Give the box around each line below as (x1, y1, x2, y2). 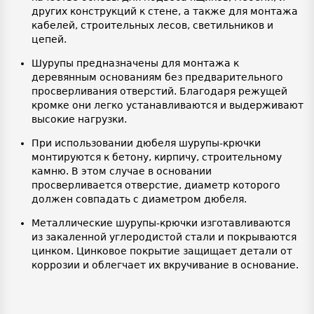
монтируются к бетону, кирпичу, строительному (32, 151, 282, 163)
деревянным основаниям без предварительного (32, 71, 283, 83)
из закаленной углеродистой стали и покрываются (32, 231, 296, 243)
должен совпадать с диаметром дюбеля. (32, 193, 247, 205)
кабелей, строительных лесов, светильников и (32, 20, 273, 32)
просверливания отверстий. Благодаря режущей (32, 86, 287, 97)
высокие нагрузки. (32, 114, 127, 125)
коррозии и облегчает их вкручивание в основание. (32, 259, 299, 271)
